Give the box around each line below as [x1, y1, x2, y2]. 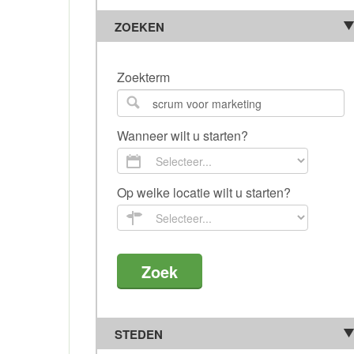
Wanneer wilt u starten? [117, 126, 248, 145]
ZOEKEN [115, 18, 164, 36]
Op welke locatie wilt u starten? [117, 183, 291, 201]
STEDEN [115, 326, 163, 343]
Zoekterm [117, 68, 170, 86]
